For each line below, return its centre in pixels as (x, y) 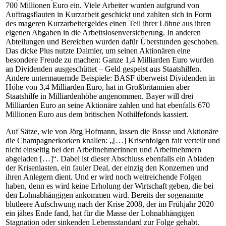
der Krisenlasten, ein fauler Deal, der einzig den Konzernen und (107, 168)
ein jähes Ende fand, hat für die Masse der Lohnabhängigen (100, 213)
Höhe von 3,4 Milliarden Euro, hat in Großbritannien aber (98, 87)
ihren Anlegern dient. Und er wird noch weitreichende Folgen (104, 177)
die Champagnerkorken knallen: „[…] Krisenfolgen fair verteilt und (113, 140)
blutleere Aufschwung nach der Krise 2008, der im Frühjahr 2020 (110, 204)
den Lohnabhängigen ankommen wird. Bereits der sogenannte (104, 195)
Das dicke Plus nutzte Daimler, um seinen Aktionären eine (98, 51)
